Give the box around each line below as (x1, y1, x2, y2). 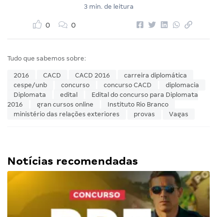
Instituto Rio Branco (108, 101, 169, 108)
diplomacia (166, 81, 199, 89)
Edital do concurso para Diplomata (92, 91, 198, 99)
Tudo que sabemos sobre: (7, 55, 86, 62)
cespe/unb (14, 81, 47, 89)
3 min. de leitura (83, 3, 134, 11)
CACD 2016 (75, 72, 110, 79)
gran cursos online (37, 101, 93, 108)
